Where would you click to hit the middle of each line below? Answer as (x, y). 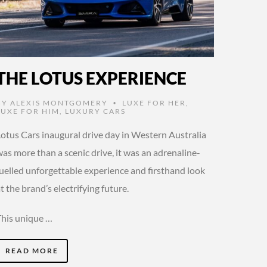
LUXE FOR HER (154, 103)
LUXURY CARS (96, 111)
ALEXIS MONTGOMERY (59, 103)
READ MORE (32, 250)
